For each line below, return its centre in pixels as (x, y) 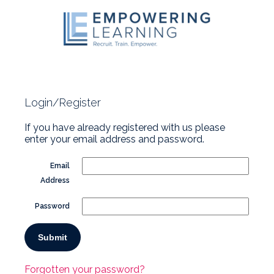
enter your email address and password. (114, 139)
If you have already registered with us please (125, 128)
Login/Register (63, 103)
